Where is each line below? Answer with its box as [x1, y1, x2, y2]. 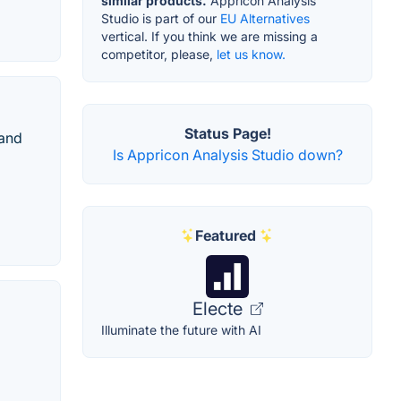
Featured [195, 226, 256, 245]
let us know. [217, 47, 286, 63]
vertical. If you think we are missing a [101, 29, 318, 45]
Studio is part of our [101, 11, 220, 27]
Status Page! [183, 124, 271, 143]
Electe [192, 298, 247, 320]
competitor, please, [101, 47, 217, 63]
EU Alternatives [220, 11, 310, 27]
